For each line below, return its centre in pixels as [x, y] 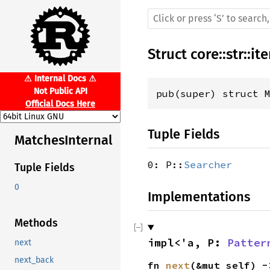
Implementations [199, 197]
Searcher [208, 165]
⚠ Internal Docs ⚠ [60, 79]
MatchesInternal [63, 140]
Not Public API [60, 91]
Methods [36, 223]
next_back [34, 260]
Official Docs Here [60, 104]
